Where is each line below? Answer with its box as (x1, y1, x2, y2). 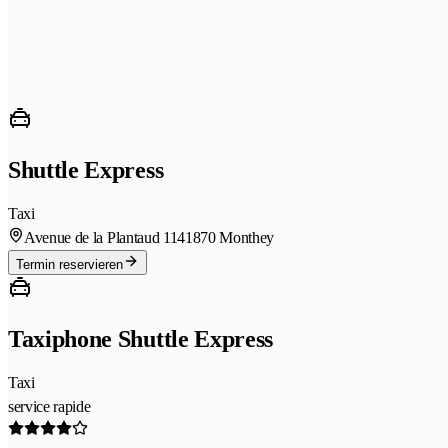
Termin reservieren (16, 257, 123, 273)
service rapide (8, 398, 91, 416)
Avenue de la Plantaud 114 (24, 229, 185, 247)
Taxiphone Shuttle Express (8, 326, 273, 353)
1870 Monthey (185, 229, 275, 247)
